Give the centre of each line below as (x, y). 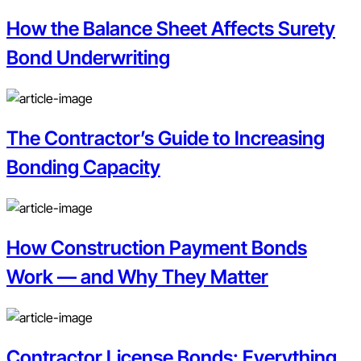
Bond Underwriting (88, 58)
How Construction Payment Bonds (157, 247)
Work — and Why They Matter (137, 276)
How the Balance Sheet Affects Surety (171, 29)
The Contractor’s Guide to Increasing (166, 139)
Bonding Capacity (83, 168)
